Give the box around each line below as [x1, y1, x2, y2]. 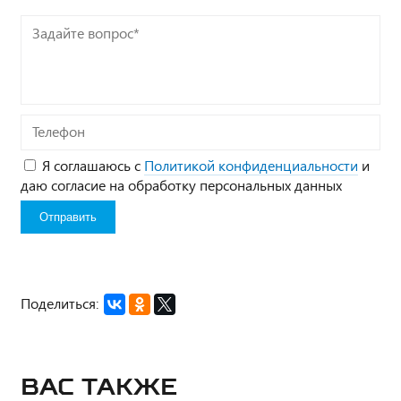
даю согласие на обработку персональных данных [21, 175, 342, 194]
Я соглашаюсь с [42, 155, 144, 175]
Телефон [21, 117, 73, 137]
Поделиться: [21, 293, 98, 312]
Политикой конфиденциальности [144, 155, 358, 175]
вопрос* [21, 38, 73, 57]
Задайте [21, 18, 73, 38]
